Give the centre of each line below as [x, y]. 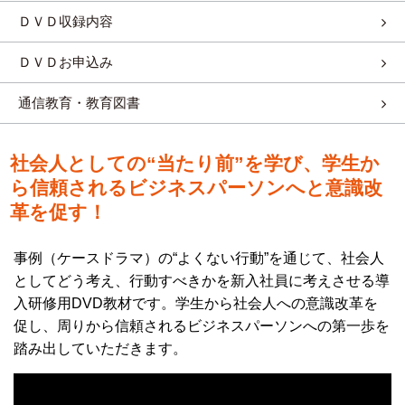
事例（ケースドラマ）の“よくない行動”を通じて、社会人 [199, 258]
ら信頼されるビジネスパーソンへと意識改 [196, 187]
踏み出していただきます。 [100, 348]
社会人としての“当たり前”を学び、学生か [194, 163]
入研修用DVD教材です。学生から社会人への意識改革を [196, 303]
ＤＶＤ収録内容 [66, 21]
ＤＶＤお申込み [66, 61]
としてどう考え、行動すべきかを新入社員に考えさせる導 [202, 280]
